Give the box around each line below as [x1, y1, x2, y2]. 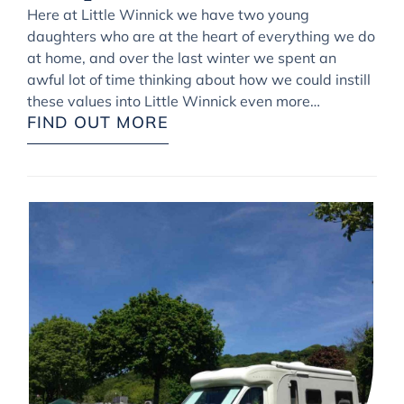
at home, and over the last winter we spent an [27, 49, 336, 68]
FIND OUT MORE [27, 112, 169, 133]
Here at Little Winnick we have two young [27, 5, 309, 24]
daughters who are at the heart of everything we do [27, 27, 375, 46]
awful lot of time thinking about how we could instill [27, 70, 371, 89]
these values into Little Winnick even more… [27, 92, 320, 111]
